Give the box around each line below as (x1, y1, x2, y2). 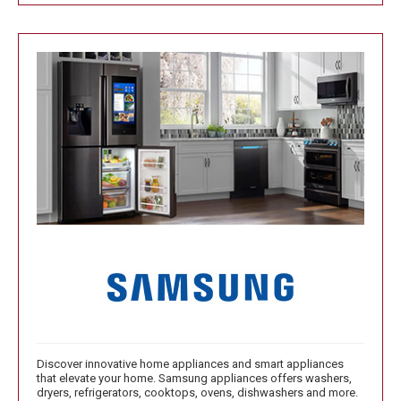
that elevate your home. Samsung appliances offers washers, (37, 371, 352, 385)
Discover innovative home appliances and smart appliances (37, 356, 344, 371)
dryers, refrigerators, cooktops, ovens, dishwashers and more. (37, 385, 358, 399)
